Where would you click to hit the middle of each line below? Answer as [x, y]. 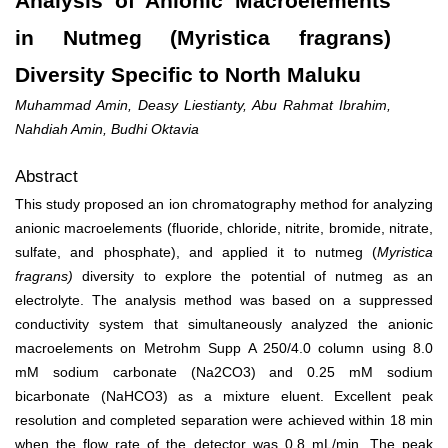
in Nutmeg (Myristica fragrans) [203, 37]
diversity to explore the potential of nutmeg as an [253, 275]
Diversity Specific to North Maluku [188, 74]
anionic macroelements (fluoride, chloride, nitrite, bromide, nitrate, [224, 227]
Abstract [46, 176]
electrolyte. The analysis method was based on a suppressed [224, 299]
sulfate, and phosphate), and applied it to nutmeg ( [196, 251]
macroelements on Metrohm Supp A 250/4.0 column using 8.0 [224, 347]
